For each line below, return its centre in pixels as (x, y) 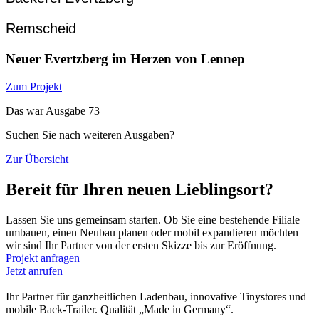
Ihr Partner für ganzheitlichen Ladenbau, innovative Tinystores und (156, 296)
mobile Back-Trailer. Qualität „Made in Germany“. (120, 309)
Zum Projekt (34, 86)
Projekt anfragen (43, 258)
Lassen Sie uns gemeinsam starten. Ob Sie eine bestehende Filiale (153, 219)
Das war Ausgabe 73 (53, 110)
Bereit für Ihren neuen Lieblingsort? (140, 189)
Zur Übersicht (37, 159)
